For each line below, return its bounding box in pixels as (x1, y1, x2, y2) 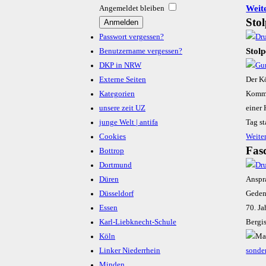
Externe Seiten (99, 75, 146, 84)
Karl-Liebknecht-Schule (99, 218, 176, 227)
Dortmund (99, 161, 132, 170)
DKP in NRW (99, 61, 141, 70)
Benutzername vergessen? (99, 47, 182, 56)
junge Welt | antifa (99, 118, 158, 127)
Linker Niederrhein (99, 246, 160, 255)
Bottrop (99, 147, 124, 156)
